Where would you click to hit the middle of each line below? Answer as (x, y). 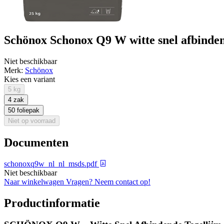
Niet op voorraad (32, 120)
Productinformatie (52, 203)
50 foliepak (24, 110)
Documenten (36, 142)
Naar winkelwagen (35, 181)
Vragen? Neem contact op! (108, 181)
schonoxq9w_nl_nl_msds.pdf (51, 163)
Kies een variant (29, 79)
